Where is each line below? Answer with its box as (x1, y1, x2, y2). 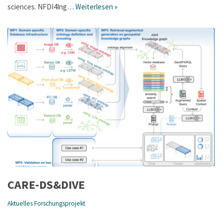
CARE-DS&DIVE (7, 176, 85, 192)
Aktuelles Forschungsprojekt (7, 199, 85, 208)
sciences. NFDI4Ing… (7, 1, 75, 11)
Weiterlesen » (75, 1, 117, 11)
